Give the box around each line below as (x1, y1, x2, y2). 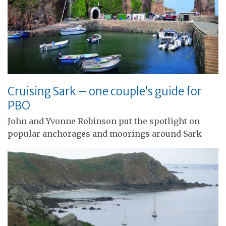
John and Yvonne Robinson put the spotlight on (8, 116, 200, 127)
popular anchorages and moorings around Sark (8, 129, 202, 139)
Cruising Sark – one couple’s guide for (8, 84, 202, 99)
